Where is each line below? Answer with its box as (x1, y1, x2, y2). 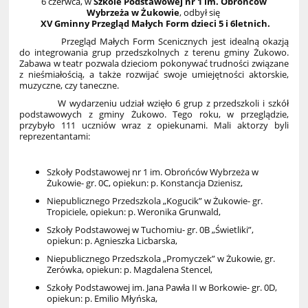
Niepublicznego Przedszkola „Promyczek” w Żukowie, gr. (47, 252, 276, 265)
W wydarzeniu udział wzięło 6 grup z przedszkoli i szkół (19, 96, 289, 109)
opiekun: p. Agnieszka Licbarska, (47, 234, 178, 247)
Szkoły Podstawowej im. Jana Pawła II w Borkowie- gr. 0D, (47, 280, 278, 294)
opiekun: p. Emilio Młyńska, (47, 291, 158, 305)
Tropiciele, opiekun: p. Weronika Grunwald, (47, 205, 221, 218)
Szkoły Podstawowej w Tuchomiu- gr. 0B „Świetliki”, (47, 223, 254, 236)
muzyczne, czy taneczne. (19, 78, 120, 91)
